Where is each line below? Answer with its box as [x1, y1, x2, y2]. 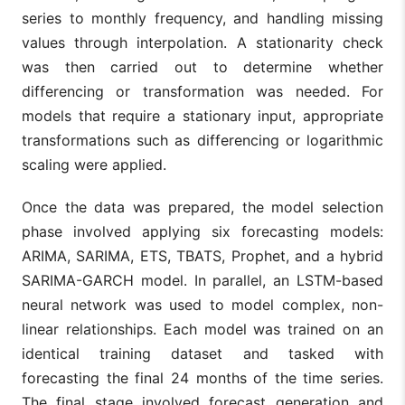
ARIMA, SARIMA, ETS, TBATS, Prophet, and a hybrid [22, 246, 383, 265]
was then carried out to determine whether [22, 57, 383, 76]
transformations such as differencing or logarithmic [22, 130, 383, 149]
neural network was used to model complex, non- [22, 295, 383, 314]
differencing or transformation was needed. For [22, 81, 383, 100]
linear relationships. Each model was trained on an [22, 319, 383, 338]
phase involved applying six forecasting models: [22, 221, 383, 240]
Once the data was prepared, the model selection [22, 197, 383, 216]
